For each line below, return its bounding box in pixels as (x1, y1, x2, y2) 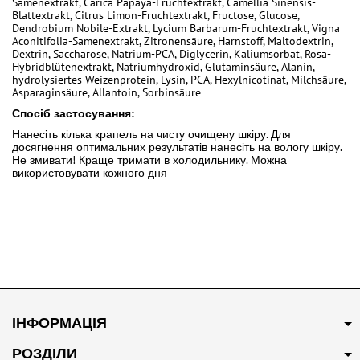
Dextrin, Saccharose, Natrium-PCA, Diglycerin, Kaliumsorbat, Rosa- (12, 47, 331, 61)
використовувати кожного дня (12, 166, 167, 180)
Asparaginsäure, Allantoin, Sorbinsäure (12, 85, 201, 100)
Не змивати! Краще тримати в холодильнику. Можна (12, 153, 287, 167)
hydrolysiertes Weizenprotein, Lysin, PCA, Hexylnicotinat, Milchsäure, (12, 72, 346, 87)
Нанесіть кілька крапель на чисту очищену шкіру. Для (12, 127, 291, 141)
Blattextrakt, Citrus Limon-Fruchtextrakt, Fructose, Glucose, (12, 8, 299, 22)
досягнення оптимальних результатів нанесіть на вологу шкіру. (12, 140, 342, 154)
